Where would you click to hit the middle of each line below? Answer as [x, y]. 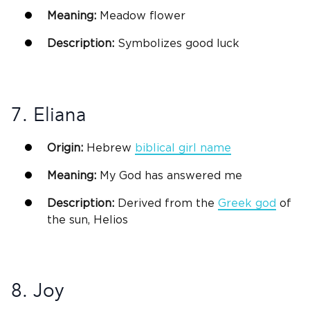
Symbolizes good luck [177, 44]
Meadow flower [141, 16]
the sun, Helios [88, 220]
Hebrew [109, 148]
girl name [203, 148]
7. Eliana [49, 115]
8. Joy [38, 291]
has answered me [192, 175]
